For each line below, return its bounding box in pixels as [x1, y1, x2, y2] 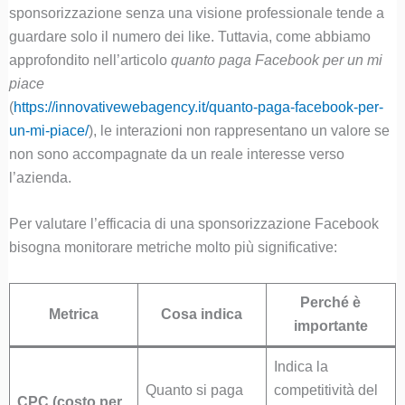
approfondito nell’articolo [8, 52, 171, 68]
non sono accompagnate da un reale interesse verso [8, 146, 344, 162]
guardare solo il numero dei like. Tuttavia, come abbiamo [8, 28, 371, 44]
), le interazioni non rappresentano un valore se [88, 122, 390, 138]
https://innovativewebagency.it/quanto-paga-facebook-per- [13, 99, 383, 115]
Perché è [300, 295, 362, 311]
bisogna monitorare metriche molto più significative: [8, 240, 337, 256]
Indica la [273, 359, 328, 375]
